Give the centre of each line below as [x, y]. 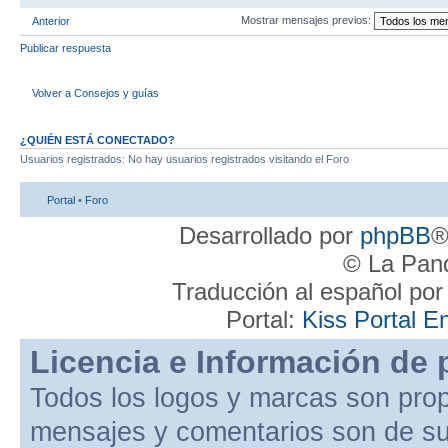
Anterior [51, 20]
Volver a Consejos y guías [95, 93]
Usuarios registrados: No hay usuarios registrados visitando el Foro [184, 158]
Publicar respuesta [65, 47]
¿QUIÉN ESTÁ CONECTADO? [97, 139]
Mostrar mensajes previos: [307, 19]
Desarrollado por [269, 236]
